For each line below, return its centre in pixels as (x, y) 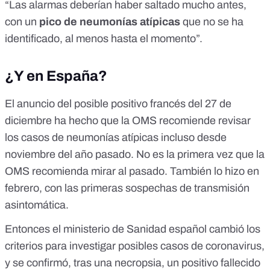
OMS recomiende (174, 121)
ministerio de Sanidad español (135, 229)
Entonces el (34, 229)
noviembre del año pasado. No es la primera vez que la (135, 155)
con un (22, 22)
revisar (233, 121)
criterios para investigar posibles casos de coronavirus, (135, 246)
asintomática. (37, 205)
